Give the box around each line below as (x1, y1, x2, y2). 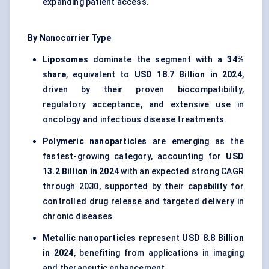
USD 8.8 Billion (182, 233, 244, 243)
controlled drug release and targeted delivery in (43, 196, 244, 207)
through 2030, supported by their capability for (43, 181, 244, 192)
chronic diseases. (43, 211, 115, 222)
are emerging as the (147, 136, 244, 147)
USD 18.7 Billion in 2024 (134, 70, 242, 80)
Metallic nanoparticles (43, 233, 136, 243)
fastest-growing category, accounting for (43, 151, 226, 162)
